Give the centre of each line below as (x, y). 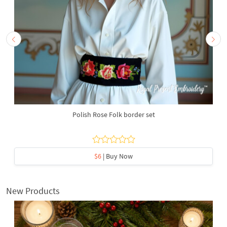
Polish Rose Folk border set (113, 114)
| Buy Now (117, 156)
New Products (33, 191)
